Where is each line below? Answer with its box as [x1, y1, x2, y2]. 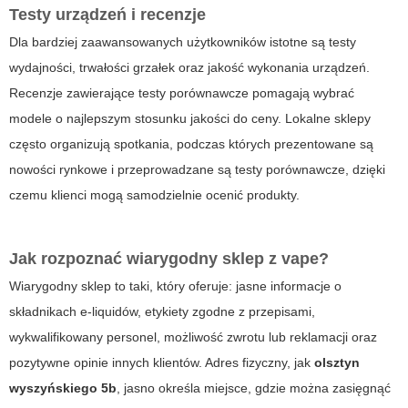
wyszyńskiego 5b [9, 381, 117, 396]
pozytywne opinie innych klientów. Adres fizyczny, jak [9, 355, 314, 371]
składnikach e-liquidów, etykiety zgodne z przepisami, [9, 304, 315, 320]
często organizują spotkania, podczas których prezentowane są [9, 137, 373, 152]
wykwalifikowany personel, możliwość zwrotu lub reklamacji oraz [9, 330, 377, 345]
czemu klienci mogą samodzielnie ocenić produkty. [9, 188, 300, 203]
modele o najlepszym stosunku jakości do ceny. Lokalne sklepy [9, 111, 371, 127]
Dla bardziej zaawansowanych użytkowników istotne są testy [9, 35, 356, 50]
